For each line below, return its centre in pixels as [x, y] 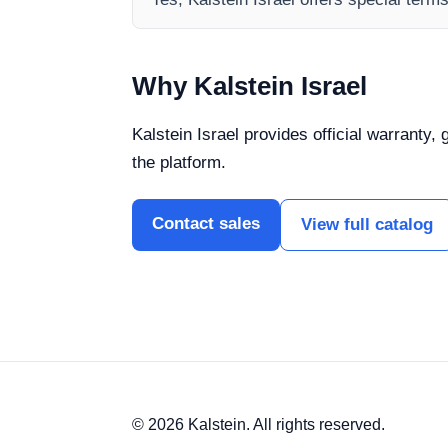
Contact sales [206, 224]
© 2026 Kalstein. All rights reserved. [258, 425]
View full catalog [367, 225]
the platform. [179, 163]
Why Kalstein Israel [249, 86]
